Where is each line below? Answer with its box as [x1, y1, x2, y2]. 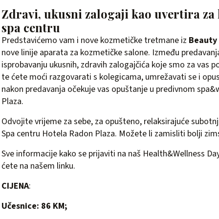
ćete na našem [1, 160, 57, 172]
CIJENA [1, 180, 29, 192]
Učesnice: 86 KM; [1, 200, 67, 212]
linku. [57, 160, 75, 172]
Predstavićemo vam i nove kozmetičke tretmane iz [1, 34, 189, 46]
